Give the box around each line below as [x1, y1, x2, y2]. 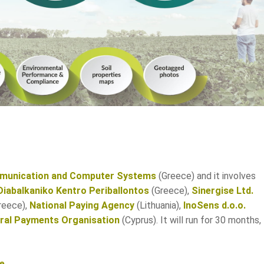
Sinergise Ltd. [192, 185, 253, 197]
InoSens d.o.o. [183, 200, 246, 212]
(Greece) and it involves [156, 170, 256, 182]
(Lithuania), [134, 200, 183, 212]
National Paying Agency [29, 200, 134, 212]
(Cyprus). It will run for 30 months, [120, 214, 261, 226]
